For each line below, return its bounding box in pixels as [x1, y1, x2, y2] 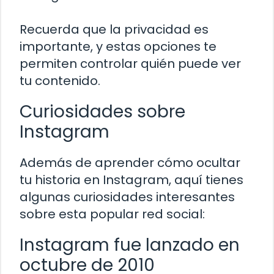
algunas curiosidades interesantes [20, 188, 235, 206]
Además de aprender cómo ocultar [20, 154, 240, 172]
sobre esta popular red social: [20, 206, 205, 223]
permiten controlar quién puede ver [20, 55, 241, 73]
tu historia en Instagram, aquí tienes [20, 171, 243, 189]
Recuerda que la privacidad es [20, 21, 209, 39]
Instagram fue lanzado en [20, 233, 240, 257]
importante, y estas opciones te [20, 38, 217, 56]
